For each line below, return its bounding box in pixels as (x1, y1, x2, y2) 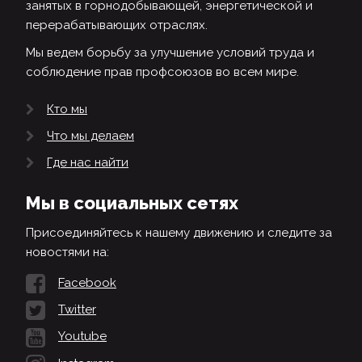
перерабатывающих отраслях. (26, 17, 208, 32)
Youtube (58, 329, 107, 344)
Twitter (58, 302, 96, 318)
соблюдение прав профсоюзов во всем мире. (26, 64, 299, 79)
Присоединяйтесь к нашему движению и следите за (26, 225, 332, 241)
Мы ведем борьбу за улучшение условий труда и (26, 44, 314, 60)
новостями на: (26, 245, 109, 260)
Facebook (58, 276, 116, 291)
